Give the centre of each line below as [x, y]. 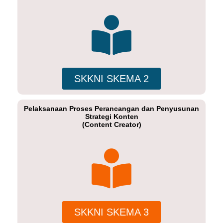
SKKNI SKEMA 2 [111, 79]
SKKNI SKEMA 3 [111, 212]
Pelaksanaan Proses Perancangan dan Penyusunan [111, 109]
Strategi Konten [111, 116]
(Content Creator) [111, 124]
